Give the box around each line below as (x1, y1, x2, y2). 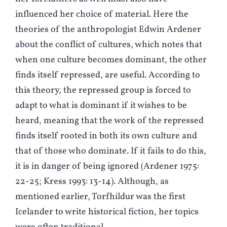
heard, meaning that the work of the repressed (15, 115, 204, 128)
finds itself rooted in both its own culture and (15, 130, 197, 143)
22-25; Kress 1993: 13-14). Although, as (15, 175, 169, 188)
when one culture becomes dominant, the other (15, 54, 207, 67)
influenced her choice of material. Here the (15, 8, 188, 21)
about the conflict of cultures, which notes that (15, 39, 202, 52)
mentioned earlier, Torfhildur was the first (15, 191, 185, 204)
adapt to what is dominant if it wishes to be (15, 99, 187, 112)
